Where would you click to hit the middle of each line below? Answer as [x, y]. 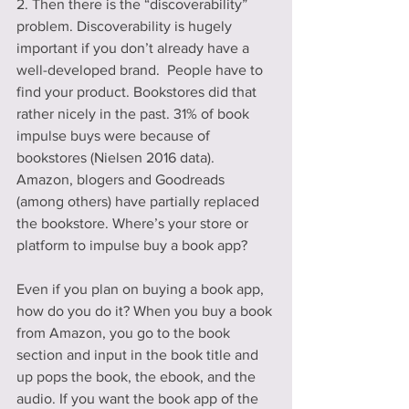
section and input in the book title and [139, 354]
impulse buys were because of [115, 135]
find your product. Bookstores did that [138, 91]
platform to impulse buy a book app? [132, 245]
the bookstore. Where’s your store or [134, 223]
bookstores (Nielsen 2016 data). [117, 157]
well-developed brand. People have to [142, 69]
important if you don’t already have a [135, 47]
